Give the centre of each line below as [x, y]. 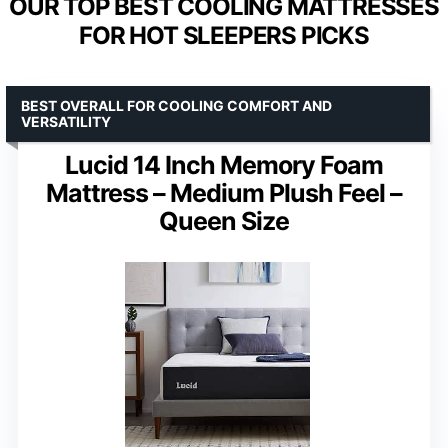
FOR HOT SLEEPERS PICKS [224, 35]
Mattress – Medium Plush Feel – [224, 192]
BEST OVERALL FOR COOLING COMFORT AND [176, 105]
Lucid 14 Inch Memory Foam [224, 164]
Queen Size [224, 220]
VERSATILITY [66, 121]
